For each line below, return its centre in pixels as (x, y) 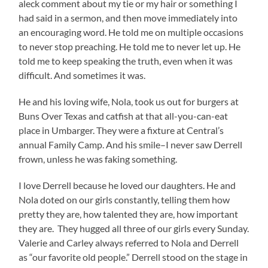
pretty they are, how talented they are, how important (129, 214)
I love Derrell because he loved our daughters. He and (127, 185)
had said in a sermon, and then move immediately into (128, 18)
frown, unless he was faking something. (98, 159)
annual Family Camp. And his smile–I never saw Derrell (131, 145)
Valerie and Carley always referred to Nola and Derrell (129, 243)
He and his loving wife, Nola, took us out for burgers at (129, 102)
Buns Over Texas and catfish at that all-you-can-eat (124, 116)
